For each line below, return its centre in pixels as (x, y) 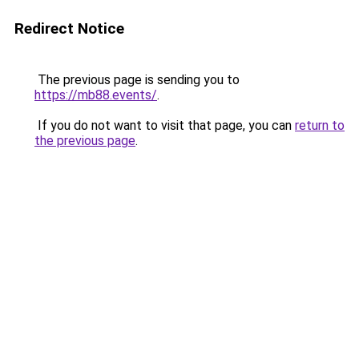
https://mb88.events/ (96, 95)
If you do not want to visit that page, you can (165, 125)
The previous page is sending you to (137, 80)
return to (320, 125)
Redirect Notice (69, 28)
